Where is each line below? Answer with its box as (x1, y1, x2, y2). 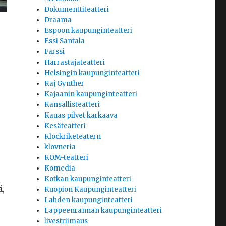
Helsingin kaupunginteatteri (44, 69, 140, 78)
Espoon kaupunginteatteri (44, 26, 133, 35)
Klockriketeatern (44, 132, 101, 141)
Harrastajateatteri (44, 58, 105, 67)
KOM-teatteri (44, 153, 89, 162)
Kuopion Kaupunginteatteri (44, 185, 137, 194)
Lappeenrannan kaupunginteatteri (44, 206, 162, 215)
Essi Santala (44, 37, 85, 46)
